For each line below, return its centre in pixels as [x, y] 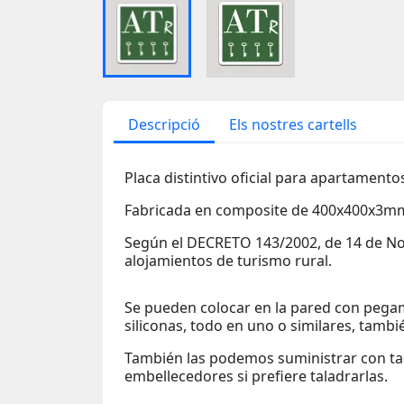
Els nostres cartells [293, 124]
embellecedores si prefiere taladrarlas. [256, 376]
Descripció [164, 124]
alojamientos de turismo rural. [228, 260]
